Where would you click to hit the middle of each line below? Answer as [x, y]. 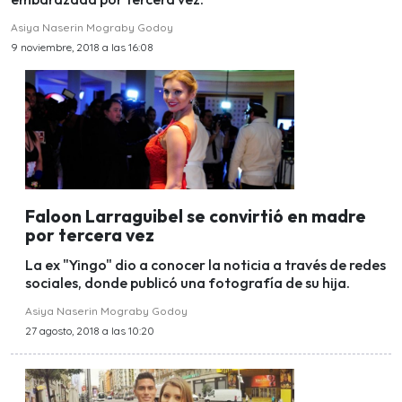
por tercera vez [90, 235]
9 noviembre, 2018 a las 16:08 [82, 48]
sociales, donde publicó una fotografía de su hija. [188, 282]
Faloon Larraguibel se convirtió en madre [196, 216]
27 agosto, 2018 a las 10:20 [90, 330]
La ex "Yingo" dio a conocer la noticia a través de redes [205, 264]
